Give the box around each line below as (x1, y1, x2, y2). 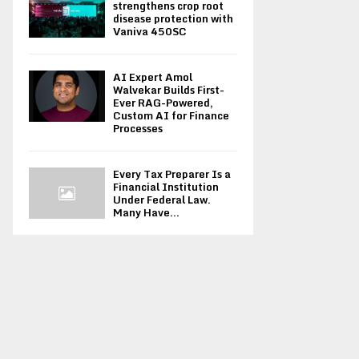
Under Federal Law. (113, 191, 211, 209)
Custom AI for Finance (113, 107, 229, 125)
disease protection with (113, 10, 233, 28)
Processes (113, 119, 163, 138)
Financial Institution (113, 178, 219, 196)
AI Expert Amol (113, 68, 192, 87)
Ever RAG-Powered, (113, 94, 213, 112)
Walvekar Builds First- (113, 81, 224, 99)
